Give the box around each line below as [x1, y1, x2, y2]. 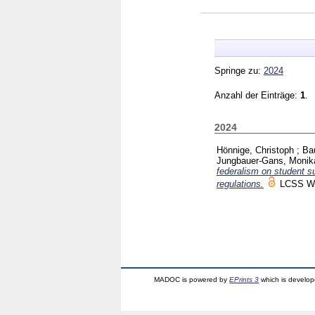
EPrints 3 [229, 275, 259, 283]
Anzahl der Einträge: [214, 89, 300, 101]
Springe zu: [214, 65, 264, 76]
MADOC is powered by [154, 275, 230, 283]
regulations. [217, 178, 264, 189]
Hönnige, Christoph [217, 144, 294, 155]
